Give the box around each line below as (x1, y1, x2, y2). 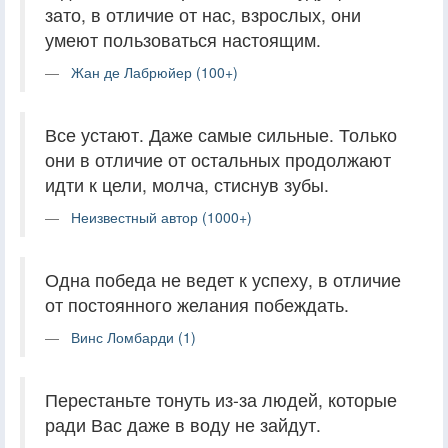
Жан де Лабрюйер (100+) (71, 61, 238, 82)
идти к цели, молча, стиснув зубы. (45, 171, 329, 197)
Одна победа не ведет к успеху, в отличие (45, 266, 401, 292)
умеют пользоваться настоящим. (45, 26, 321, 52)
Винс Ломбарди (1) (71, 326, 196, 347)
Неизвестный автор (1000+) (71, 206, 252, 227)
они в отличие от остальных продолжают (45, 146, 391, 172)
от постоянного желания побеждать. (45, 291, 349, 317)
